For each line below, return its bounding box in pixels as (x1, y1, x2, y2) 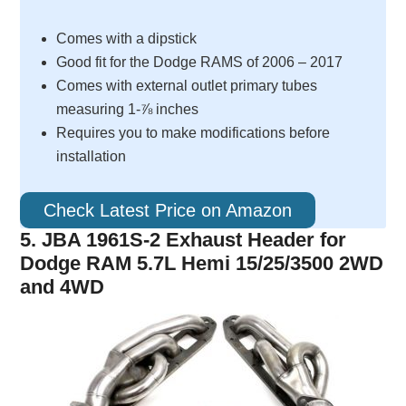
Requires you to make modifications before (56, 125, 331, 140)
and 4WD (20, 275, 105, 298)
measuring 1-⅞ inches (56, 101, 199, 117)
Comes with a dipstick (56, 31, 198, 46)
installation (56, 149, 127, 164)
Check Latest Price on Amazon (43, 200, 293, 220)
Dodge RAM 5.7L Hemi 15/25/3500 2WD (20, 252, 384, 275)
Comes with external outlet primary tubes (56, 78, 318, 93)
